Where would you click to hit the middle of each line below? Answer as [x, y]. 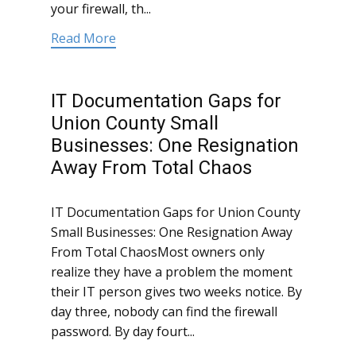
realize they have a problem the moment [172, 272]
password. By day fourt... [123, 332]
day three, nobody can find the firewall [164, 312]
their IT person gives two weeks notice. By [176, 292]
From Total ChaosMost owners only [158, 252]
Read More [83, 39]
